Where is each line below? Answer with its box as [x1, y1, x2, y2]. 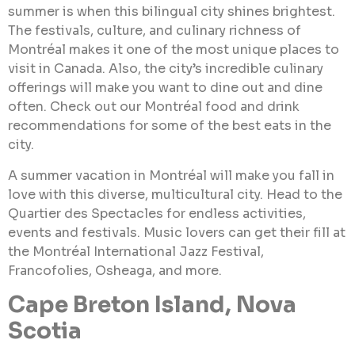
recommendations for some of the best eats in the [8, 117, 331, 135]
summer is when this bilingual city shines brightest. [8, 3, 335, 21]
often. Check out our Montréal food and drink [8, 98, 300, 116]
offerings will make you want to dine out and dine [8, 79, 323, 97]
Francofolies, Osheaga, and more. [8, 261, 222, 279]
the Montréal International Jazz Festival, [8, 242, 264, 260]
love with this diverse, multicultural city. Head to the [8, 185, 342, 203]
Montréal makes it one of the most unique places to [8, 41, 339, 59]
